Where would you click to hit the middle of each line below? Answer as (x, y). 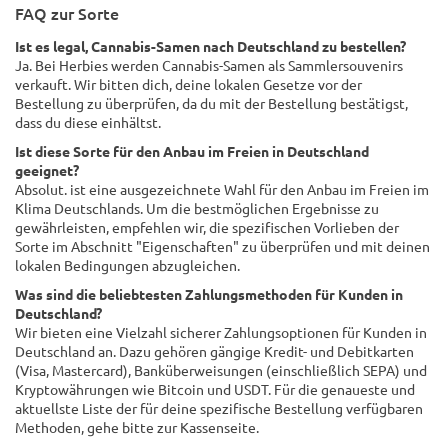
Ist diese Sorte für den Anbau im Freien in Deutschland (192, 150)
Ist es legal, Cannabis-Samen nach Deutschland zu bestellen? (210, 45)
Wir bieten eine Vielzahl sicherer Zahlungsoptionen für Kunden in (221, 331)
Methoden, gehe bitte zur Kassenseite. (137, 426)
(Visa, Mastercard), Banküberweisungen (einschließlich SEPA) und (221, 369)
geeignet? (47, 169)
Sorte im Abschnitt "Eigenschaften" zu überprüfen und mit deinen (222, 245)
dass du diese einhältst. (88, 121)
